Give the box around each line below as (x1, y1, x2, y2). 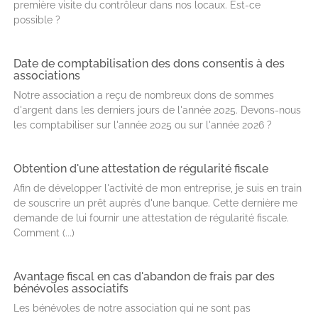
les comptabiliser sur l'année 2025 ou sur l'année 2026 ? (13, 119, 272, 131)
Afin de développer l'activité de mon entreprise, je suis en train (13, 182, 302, 194)
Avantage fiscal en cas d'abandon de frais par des (13, 270, 275, 283)
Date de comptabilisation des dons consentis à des (13, 57, 285, 70)
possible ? (13, 14, 60, 26)
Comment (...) (13, 227, 75, 238)
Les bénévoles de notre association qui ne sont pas (13, 302, 251, 314)
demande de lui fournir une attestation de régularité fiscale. (13, 212, 289, 224)
